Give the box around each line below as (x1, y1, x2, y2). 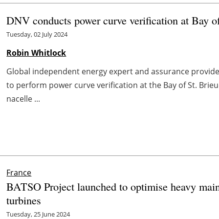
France (6, 167, 32, 178)
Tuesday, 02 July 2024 (6, 29, 68, 39)
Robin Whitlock (6, 47, 66, 58)
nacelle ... (6, 93, 41, 104)
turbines (6, 192, 42, 207)
